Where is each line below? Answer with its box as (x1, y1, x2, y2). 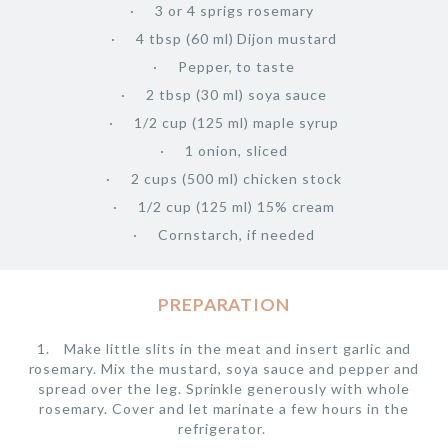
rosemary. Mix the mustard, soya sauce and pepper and (28, 359, 420, 377)
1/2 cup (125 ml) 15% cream (138, 197, 335, 215)
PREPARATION (157, 293, 291, 315)
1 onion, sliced (185, 141, 288, 159)
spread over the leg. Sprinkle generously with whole (38, 379, 410, 397)
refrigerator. (178, 419, 270, 437)
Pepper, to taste (177, 57, 296, 75)
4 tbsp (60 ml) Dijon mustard (135, 29, 338, 47)
